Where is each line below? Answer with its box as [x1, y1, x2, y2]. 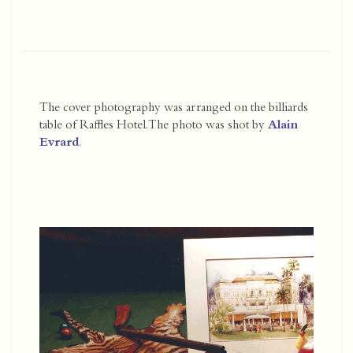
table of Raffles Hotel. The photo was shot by [39, 120, 268, 133]
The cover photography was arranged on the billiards [39, 102, 308, 116]
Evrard [39, 137, 79, 150]
